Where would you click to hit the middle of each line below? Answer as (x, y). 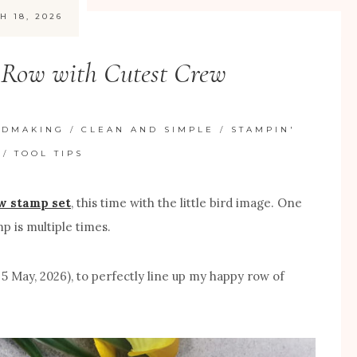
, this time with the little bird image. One (186, 202)
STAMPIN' (264, 129)
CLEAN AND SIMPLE (148, 129)
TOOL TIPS (49, 153)
